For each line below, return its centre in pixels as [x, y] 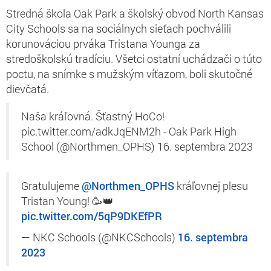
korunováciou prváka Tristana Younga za [103, 43]
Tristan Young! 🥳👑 [67, 201]
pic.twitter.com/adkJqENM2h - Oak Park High [129, 131]
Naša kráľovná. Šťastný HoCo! [93, 116]
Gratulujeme [51, 186]
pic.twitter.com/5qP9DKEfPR [92, 216]
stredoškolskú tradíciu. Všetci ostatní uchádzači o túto [134, 58]
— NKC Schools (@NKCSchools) [100, 237]
